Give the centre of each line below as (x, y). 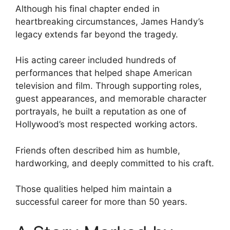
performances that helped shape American (104, 73)
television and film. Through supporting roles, (109, 86)
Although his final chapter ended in (88, 8)
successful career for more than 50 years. (101, 202)
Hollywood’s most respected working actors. (107, 124)
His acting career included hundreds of (96, 60)
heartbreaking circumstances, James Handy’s (110, 21)
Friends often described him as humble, (98, 150)
